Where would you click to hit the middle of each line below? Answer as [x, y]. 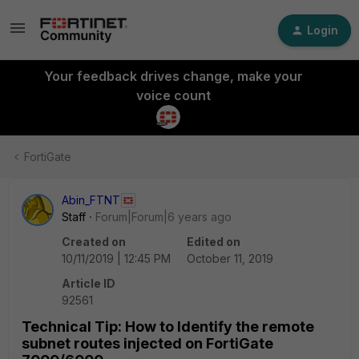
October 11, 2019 [230, 258]
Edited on [214, 242]
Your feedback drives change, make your [173, 76]
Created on [94, 242]
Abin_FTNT [91, 200]
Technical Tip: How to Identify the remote [168, 327]
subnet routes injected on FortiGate [147, 343]
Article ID [89, 283]
